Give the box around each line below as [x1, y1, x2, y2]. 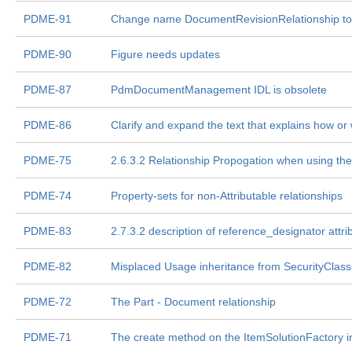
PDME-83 [24, 225, 71, 237]
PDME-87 [24, 83, 71, 96]
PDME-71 [24, 331, 71, 343]
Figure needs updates [111, 48, 220, 60]
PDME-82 [24, 260, 71, 273]
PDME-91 [24, 13, 71, 25]
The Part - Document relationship [111, 295, 276, 308]
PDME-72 [24, 295, 71, 308]
